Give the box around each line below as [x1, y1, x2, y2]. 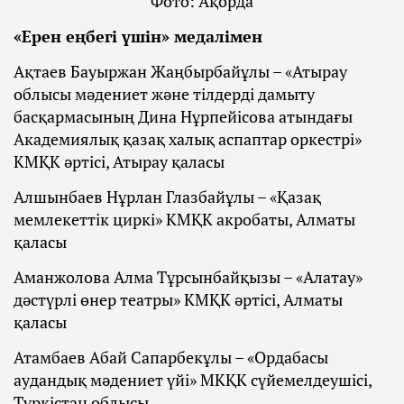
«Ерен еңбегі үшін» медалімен [14, 25, 262, 48]
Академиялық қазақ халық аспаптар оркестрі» [14, 128, 362, 151]
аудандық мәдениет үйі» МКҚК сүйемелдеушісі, [14, 369, 372, 391]
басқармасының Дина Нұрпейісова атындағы [14, 106, 353, 128]
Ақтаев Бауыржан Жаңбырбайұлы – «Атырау [14, 60, 347, 83]
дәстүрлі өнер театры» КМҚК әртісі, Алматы [14, 289, 343, 311]
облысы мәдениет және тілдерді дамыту [14, 83, 315, 106]
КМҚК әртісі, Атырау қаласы [14, 151, 225, 173]
